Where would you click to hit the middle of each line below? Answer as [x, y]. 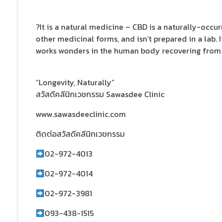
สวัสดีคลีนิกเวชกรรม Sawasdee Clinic [100, 94]
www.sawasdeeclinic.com [81, 114]
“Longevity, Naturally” [75, 83]
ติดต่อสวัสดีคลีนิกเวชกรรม [80, 134]
